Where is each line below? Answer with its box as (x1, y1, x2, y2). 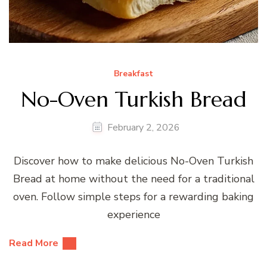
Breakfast (114, 67, 153, 79)
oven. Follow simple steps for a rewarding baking (13, 189, 254, 204)
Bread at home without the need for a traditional (13, 171, 254, 186)
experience (107, 207, 160, 222)
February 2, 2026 (107, 120, 180, 134)
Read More (9, 236, 58, 250)
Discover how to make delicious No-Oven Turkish (14, 153, 253, 168)
